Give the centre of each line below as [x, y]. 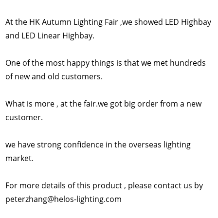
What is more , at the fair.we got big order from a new [104, 103]
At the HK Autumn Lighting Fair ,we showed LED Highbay [109, 22]
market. [20, 158]
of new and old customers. [54, 76]
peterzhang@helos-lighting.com [64, 199]
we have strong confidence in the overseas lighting [98, 144]
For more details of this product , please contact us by [104, 185]
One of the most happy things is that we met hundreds [106, 63]
